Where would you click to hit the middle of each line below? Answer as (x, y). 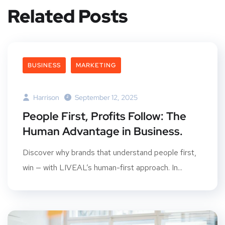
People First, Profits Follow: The (104, 116)
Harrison (45, 97)
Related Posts (68, 16)
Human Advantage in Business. (103, 131)
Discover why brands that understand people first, (109, 152)
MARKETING (96, 65)
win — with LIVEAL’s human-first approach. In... (102, 167)
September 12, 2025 (106, 97)
